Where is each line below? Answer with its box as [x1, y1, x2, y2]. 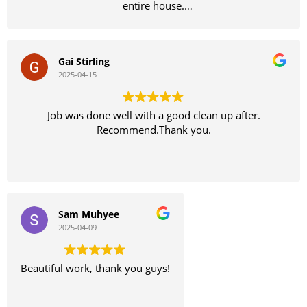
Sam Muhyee [58, 208, 119, 221]
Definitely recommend [101, 13, 206, 27]
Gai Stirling [58, 55, 110, 69]
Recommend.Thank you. [96, 123, 211, 137]
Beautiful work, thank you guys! [21, 261, 170, 275]
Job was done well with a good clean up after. [47, 108, 260, 123]
